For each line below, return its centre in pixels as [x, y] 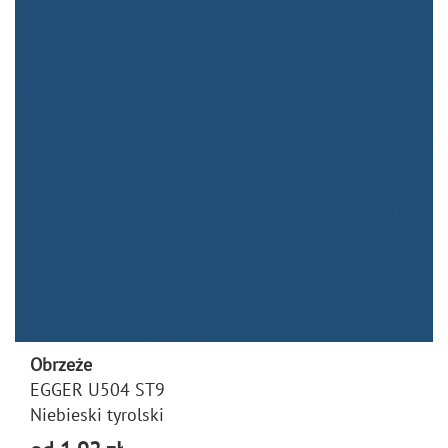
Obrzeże [61, 364]
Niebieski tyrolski [97, 414]
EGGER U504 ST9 [97, 389]
